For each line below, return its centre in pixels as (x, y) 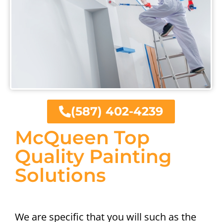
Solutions (60, 175)
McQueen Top (82, 138)
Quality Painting (93, 157)
